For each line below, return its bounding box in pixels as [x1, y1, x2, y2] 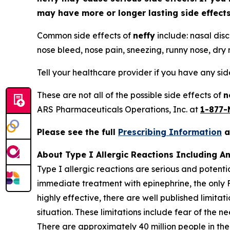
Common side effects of [37, 30, 133, 41]
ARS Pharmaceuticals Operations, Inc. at [37, 104, 200, 115]
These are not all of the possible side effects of [37, 90, 223, 101]
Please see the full [37, 127, 118, 138]
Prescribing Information [118, 127, 222, 138]
